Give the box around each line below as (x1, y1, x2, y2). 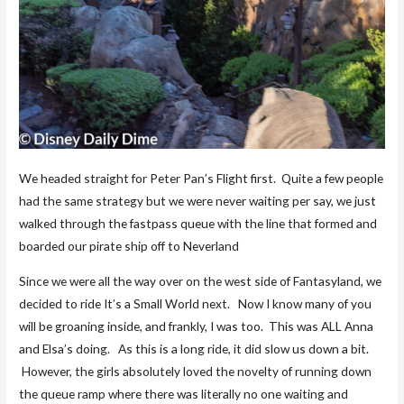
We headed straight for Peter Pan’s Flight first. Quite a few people (19, 170, 384, 187)
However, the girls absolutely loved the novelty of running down (19, 363, 372, 379)
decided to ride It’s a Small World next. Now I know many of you (19, 295, 372, 311)
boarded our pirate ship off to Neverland (19, 238, 240, 254)
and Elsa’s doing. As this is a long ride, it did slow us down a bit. (19, 340, 370, 356)
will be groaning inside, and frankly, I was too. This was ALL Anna (19, 317, 374, 334)
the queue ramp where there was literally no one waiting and (19, 385, 349, 401)
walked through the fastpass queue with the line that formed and (19, 216, 378, 232)
